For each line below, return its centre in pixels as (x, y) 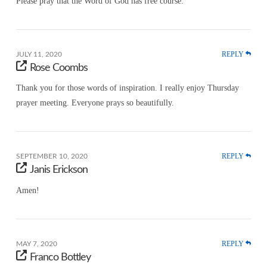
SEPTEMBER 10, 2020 (52, 156)
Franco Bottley (60, 258)
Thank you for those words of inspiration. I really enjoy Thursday (127, 88)
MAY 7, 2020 (36, 244)
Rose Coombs (59, 68)
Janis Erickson (59, 170)
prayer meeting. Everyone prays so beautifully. (95, 103)
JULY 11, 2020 (39, 54)
